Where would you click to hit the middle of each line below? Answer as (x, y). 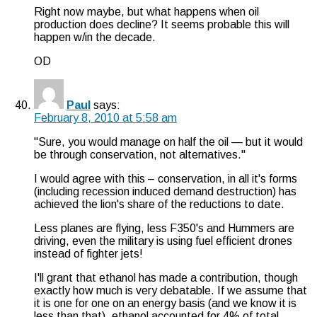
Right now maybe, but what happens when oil (146, 11)
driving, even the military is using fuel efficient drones (163, 241)
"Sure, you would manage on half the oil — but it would (168, 142)
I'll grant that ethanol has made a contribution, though (166, 277)
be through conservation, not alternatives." (140, 154)
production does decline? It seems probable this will (162, 24)
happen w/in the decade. (95, 37)
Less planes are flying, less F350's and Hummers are (164, 228)
